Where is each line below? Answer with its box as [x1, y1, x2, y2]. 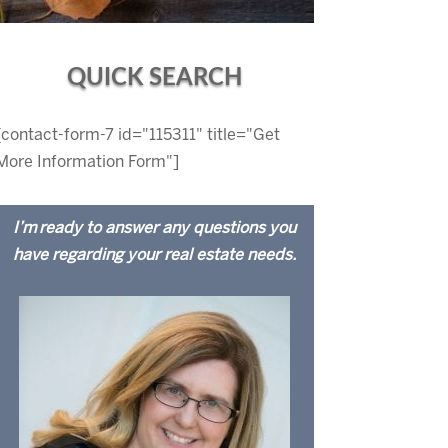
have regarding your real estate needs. [12, 248, 296, 264]
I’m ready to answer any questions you [12, 221, 296, 237]
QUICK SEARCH [66, 66, 242, 91]
